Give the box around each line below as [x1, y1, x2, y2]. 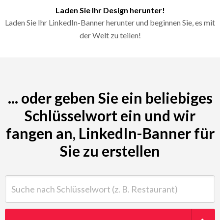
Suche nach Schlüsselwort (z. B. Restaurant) [4, 175, 148, 185]
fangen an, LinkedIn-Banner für [5, 124, 215, 142]
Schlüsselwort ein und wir [25, 106, 195, 124]
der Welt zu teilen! [79, 30, 141, 40]
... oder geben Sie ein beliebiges [7, 88, 213, 107]
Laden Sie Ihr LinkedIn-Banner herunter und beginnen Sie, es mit [5, 17, 215, 27]
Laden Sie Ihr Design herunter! [55, 5, 165, 15]
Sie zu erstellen [60, 141, 160, 160]
